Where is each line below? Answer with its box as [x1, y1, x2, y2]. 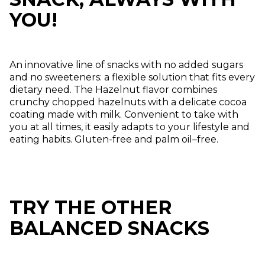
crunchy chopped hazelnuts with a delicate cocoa [9, 96, 247, 108]
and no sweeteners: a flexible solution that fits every [9, 71, 255, 83]
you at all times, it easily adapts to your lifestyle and [9, 121, 250, 132]
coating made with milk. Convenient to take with [9, 108, 238, 120]
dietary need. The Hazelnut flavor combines [9, 83, 217, 95]
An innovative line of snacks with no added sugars [9, 59, 243, 70]
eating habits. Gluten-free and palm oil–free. [9, 133, 218, 145]
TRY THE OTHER [9, 195, 172, 219]
